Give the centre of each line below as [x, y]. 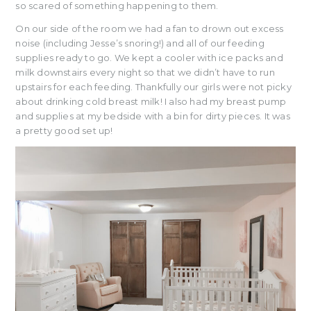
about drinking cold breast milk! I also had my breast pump [151, 101]
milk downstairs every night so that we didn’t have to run [145, 72]
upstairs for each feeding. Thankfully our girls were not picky [153, 86]
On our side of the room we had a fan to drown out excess [150, 28]
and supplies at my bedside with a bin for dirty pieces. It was [153, 116]
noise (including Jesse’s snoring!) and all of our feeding [140, 43]
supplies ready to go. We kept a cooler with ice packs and [149, 57]
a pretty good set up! [64, 130]
